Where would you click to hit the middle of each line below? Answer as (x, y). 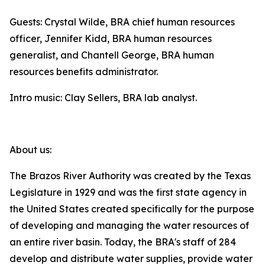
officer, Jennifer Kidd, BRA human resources (111, 38)
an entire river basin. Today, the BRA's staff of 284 (123, 242)
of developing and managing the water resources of (129, 225)
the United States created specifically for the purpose (132, 209)
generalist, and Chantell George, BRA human (112, 55)
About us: (32, 150)
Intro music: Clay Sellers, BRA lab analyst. (104, 98)
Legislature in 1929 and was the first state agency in (128, 192)
